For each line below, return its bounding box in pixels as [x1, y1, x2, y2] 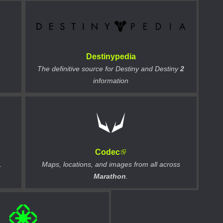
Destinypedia [86, 52, 136, 61]
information [93, 77, 129, 85]
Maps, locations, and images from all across [41, 160, 180, 169]
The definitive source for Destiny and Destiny [37, 65, 181, 73]
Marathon [94, 172, 126, 181]
